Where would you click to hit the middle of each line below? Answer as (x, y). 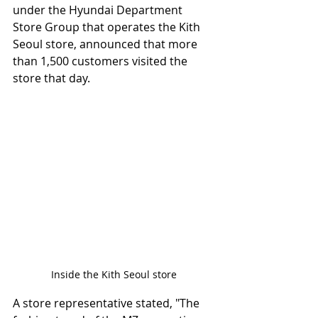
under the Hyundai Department (99, 10)
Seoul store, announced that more (106, 44)
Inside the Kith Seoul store (114, 274)
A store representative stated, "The (108, 303)
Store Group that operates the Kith (108, 27)
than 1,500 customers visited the (102, 61)
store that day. (51, 78)
